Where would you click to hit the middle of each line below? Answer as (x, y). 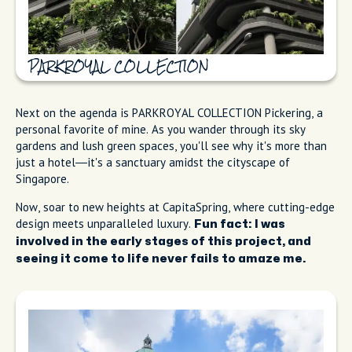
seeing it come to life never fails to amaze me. (161, 259)
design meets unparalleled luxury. (105, 224)
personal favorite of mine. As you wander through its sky (161, 130)
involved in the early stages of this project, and (163, 242)
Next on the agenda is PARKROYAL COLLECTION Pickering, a (169, 113)
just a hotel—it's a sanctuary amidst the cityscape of (153, 163)
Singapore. (42, 179)
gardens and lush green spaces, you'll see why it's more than (171, 146)
